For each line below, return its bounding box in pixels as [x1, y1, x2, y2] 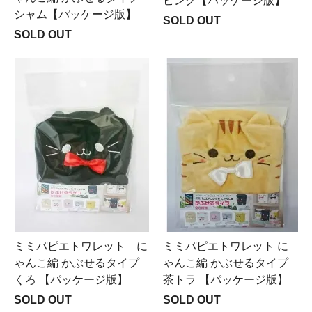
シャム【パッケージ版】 [14, 8, 136, 20]
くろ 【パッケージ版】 [14, 274, 128, 286]
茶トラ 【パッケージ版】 [163, 274, 288, 286]
